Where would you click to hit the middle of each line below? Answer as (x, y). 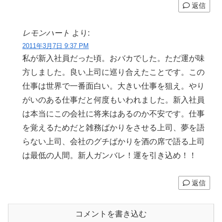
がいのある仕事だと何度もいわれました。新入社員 (114, 100)
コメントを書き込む (111, 214)
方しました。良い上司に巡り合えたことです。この (114, 72)
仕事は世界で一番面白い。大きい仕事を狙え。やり (114, 86)
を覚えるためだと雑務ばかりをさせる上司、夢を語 (114, 128)
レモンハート (46, 33)
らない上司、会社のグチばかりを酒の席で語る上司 (114, 142)
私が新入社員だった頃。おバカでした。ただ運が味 (114, 58)
